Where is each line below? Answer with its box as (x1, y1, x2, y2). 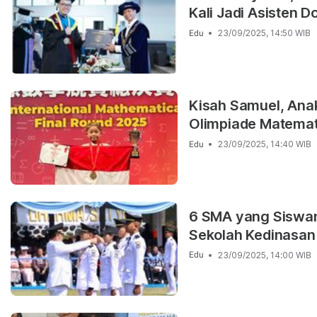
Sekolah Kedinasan (189, 226, 316, 243)
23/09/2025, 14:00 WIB (218, 249, 311, 260)
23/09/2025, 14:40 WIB (218, 139, 311, 150)
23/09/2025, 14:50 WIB (218, 28, 311, 39)
